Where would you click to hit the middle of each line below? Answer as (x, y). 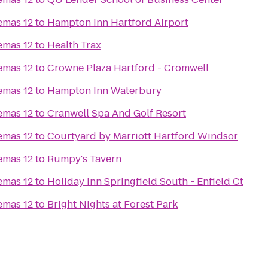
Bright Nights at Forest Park (112, 204)
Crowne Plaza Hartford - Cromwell (128, 68)
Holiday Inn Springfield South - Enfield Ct (145, 182)
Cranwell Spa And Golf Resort (117, 113)
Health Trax (74, 45)
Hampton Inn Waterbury (104, 91)
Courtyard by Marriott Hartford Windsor (143, 136)
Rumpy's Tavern (84, 159)
